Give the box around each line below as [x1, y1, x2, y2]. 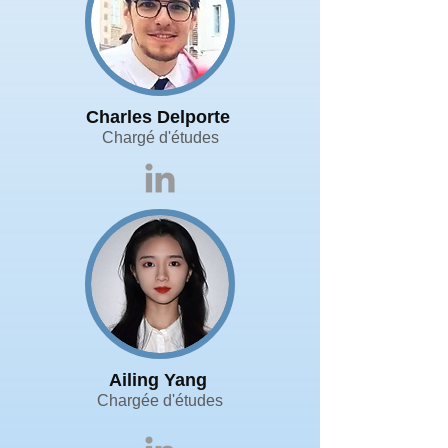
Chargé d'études [101, 129, 219, 146]
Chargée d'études [97, 392, 223, 409]
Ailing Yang [108, 370, 212, 390]
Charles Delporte [85, 107, 235, 127]
